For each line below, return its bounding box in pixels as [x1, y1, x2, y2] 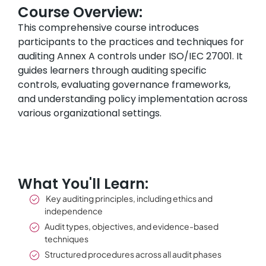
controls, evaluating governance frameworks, [18, 78, 230, 92]
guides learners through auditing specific [18, 64, 207, 78]
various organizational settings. [18, 106, 161, 121]
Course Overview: [18, 2, 142, 23]
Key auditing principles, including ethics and [45, 192, 213, 204]
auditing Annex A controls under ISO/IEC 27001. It [18, 49, 243, 64]
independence [45, 205, 103, 216]
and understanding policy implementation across [18, 92, 248, 106]
